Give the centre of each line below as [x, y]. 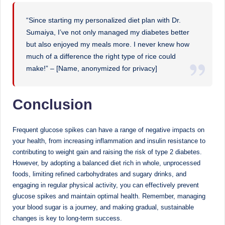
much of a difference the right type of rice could [101, 56]
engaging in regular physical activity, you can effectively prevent [106, 185]
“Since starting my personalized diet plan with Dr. [104, 20]
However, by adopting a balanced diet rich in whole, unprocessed [106, 163]
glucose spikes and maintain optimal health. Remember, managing [109, 196]
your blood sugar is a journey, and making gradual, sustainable [103, 207]
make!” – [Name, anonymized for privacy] [92, 68]
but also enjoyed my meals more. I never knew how [108, 44]
